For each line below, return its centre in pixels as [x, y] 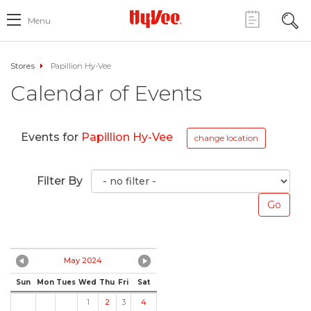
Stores [23, 66]
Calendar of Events [106, 93]
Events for [51, 137]
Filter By [60, 181]
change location [226, 138]
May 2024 [83, 260]
